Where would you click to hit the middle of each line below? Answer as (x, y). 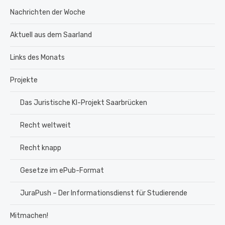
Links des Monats (37, 57)
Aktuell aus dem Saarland (51, 35)
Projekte (24, 80)
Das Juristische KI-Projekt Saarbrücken (84, 102)
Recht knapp (41, 148)
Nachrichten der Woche (48, 12)
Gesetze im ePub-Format (62, 170)
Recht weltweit (45, 125)
